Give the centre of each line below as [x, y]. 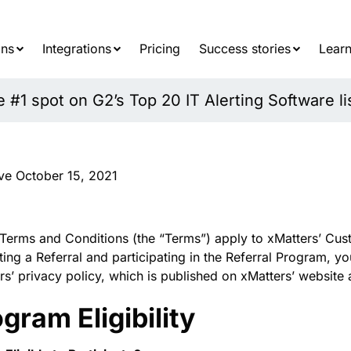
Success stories [245, 49]
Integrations [77, 49]
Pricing [160, 49]
